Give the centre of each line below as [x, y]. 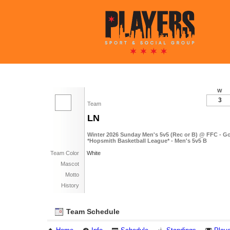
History [70, 185]
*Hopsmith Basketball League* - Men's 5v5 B [147, 141]
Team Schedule [92, 212]
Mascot [70, 164]
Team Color [65, 153]
